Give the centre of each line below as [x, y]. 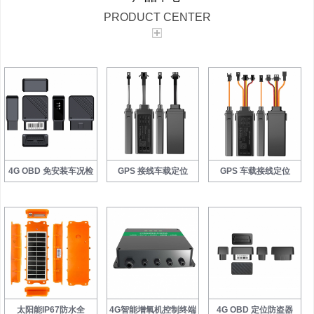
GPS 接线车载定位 [153, 171]
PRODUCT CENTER [157, 17]
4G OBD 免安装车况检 [50, 171]
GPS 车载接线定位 [255, 171]
